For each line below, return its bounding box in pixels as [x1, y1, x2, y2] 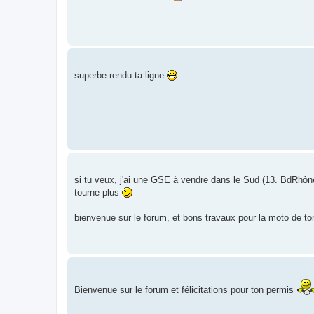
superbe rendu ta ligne [74, 69, 167, 81]
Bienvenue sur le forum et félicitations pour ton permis [74, 284, 296, 295]
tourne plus [74, 186, 122, 198]
